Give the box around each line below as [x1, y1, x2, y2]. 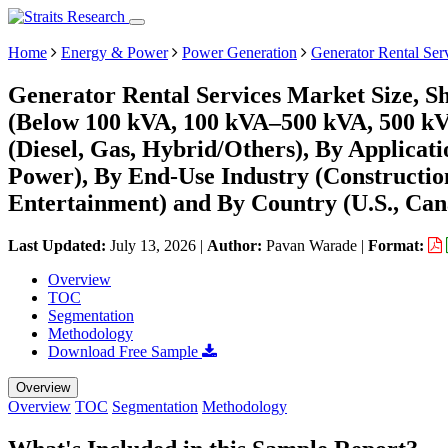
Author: [207, 236, 266, 254]
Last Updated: [8, 236, 110, 254]
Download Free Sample [48, 342, 202, 360]
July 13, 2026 [110, 236, 196, 254]
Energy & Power [61, 44, 168, 61]
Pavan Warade [266, 236, 357, 254]
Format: [368, 236, 428, 254]
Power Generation [182, 44, 297, 61]
